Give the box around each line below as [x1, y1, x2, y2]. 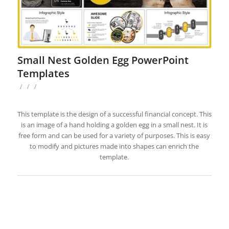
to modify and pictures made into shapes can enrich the [30, 141, 199, 151]
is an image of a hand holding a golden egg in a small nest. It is [21, 120, 208, 129]
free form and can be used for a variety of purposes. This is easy [18, 130, 211, 140]
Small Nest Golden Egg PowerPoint [17, 53, 189, 67]
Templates [17, 66, 70, 80]
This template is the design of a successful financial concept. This [17, 109, 212, 119]
